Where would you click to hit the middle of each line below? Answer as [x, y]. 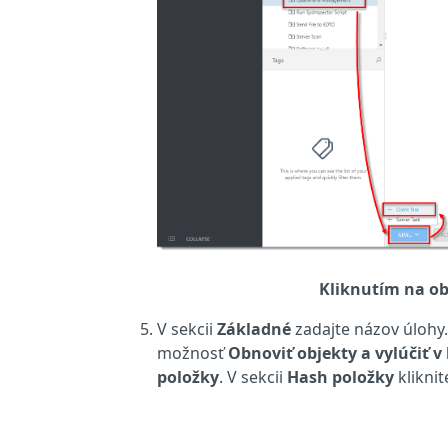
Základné [254, 328]
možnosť [192, 352]
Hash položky [340, 376]
